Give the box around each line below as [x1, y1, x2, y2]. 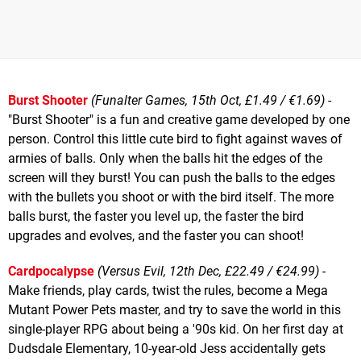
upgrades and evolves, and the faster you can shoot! [8, 227, 304, 243]
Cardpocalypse [8, 263, 94, 279]
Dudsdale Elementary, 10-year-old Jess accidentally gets [8, 340, 326, 356]
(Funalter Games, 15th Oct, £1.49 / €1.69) [91, 92, 325, 108]
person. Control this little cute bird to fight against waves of [8, 131, 342, 147]
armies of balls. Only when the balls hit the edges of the [8, 150, 322, 166]
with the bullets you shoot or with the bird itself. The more [8, 189, 334, 205]
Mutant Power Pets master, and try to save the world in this [8, 301, 341, 317]
